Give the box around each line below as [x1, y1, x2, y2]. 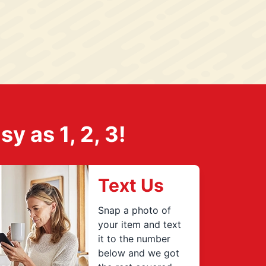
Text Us [98, 175, 164, 196]
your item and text [98, 218, 182, 230]
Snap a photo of [98, 204, 172, 216]
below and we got [98, 246, 180, 259]
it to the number [98, 232, 171, 245]
